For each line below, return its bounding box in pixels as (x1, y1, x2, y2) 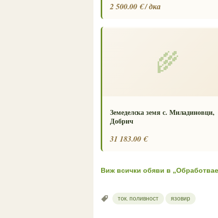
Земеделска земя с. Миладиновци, (110, 107, 215, 118)
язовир (171, 195, 190, 202)
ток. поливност (118, 195, 159, 202)
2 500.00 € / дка (110, 1, 161, 12)
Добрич (110, 116, 133, 127)
